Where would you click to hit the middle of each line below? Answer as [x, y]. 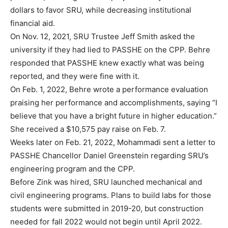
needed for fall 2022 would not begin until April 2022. [106, 222]
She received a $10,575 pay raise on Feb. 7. [89, 129]
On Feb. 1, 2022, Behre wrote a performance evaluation [109, 90]
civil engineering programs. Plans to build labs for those [111, 195]
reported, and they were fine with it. [76, 76]
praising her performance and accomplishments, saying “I [114, 103]
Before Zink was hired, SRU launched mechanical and [106, 182]
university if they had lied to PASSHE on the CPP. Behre [110, 50]
